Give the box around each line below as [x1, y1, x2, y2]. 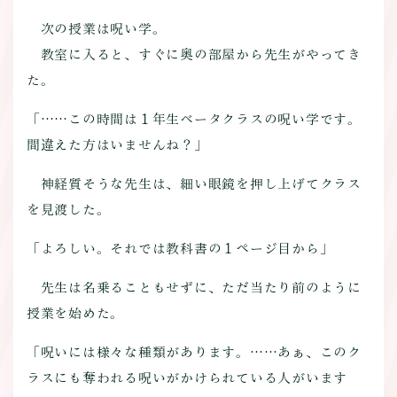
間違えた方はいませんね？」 [26, 138, 208, 152]
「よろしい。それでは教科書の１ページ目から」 [26, 242, 334, 256]
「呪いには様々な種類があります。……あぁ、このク [26, 345, 362, 359]
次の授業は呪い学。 [26, 22, 167, 36]
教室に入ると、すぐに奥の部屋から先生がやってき [26, 48, 362, 62]
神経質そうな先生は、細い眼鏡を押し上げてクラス [26, 177, 362, 191]
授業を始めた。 [26, 307, 125, 321]
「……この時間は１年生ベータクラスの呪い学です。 [26, 113, 362, 127]
